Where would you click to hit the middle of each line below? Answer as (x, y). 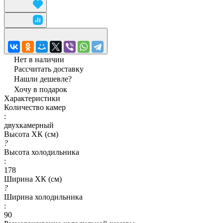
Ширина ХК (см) (33, 179)
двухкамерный (29, 125)
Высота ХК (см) (31, 134)
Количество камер (35, 107)
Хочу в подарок (41, 89)
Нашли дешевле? (43, 79)
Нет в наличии (39, 59)
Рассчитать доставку (49, 69)
